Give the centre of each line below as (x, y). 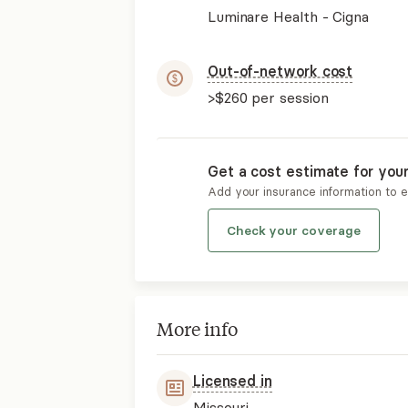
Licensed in (232, 381)
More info (197, 328)
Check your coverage (293, 230)
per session (288, 97)
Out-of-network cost (280, 71)
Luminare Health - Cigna (288, 16)
